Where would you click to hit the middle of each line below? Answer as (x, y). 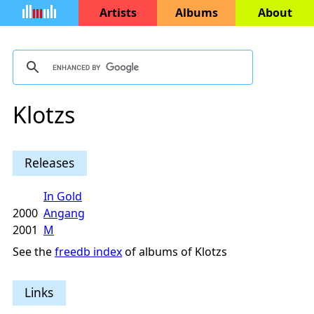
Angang (64, 213)
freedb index (88, 252)
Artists (118, 13)
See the (34, 252)
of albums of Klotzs (175, 252)
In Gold (63, 197)
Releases (50, 162)
